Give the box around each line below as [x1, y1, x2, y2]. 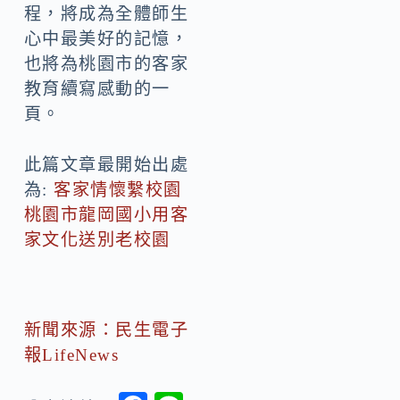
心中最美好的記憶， [23, 29, 189, 49]
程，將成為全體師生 [23, 4, 189, 24]
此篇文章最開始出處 [23, 155, 189, 175]
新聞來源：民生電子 [23, 320, 189, 339]
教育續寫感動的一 [23, 79, 171, 99]
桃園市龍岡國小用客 [23, 205, 189, 225]
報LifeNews [23, 345, 120, 364]
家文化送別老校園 [23, 230, 171, 250]
